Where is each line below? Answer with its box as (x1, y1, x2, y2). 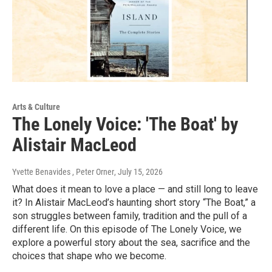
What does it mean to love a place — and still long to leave (12, 183, 258, 195)
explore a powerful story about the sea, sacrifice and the (12, 237, 250, 249)
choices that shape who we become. (12, 250, 166, 262)
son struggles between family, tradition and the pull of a (12, 210, 247, 222)
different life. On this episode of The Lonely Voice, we (12, 223, 242, 236)
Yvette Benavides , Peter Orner (12, 167, 114, 177)
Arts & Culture (12, 102, 60, 112)
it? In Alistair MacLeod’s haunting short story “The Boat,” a (12, 197, 256, 209)
